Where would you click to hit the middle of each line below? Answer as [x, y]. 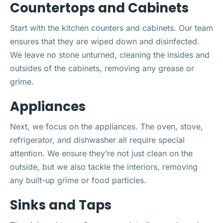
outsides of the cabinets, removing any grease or [102, 68]
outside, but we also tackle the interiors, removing [104, 167]
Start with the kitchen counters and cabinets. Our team [111, 28]
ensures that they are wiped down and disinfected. [105, 41]
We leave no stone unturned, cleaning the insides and [110, 55]
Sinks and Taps [61, 205]
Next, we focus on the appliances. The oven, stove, [107, 126]
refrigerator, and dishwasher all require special [97, 140]
